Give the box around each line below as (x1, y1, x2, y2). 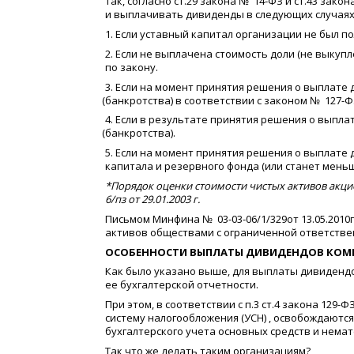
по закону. (105, 59, 158, 74)
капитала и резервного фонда (105, 159, 259, 174)
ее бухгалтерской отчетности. (105, 277, 258, 292)
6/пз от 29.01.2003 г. (105, 192, 200, 207)
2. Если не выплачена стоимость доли (105, 46, 295, 61)
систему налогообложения (105, 311, 239, 326)
